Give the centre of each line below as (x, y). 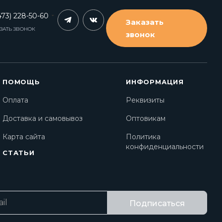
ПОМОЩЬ (21, 82)
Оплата (15, 100)
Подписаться (157, 203)
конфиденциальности (165, 147)
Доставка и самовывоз (43, 118)
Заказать (144, 22)
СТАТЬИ (19, 153)
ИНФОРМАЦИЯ (155, 82)
